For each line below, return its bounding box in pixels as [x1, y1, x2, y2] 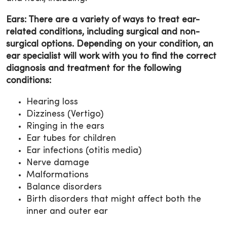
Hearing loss [26, 97, 78, 106]
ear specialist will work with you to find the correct [6, 52, 216, 61]
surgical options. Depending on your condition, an [6, 40, 213, 49]
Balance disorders [26, 182, 102, 192]
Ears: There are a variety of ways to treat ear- [6, 15, 200, 24]
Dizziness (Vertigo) [26, 109, 103, 119]
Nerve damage [26, 158, 89, 167]
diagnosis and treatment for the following [6, 64, 181, 73]
